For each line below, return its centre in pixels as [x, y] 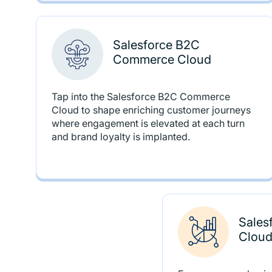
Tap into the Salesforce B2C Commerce [141, 97]
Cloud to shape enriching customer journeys [151, 110]
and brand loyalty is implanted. [121, 137]
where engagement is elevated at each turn [148, 123]
